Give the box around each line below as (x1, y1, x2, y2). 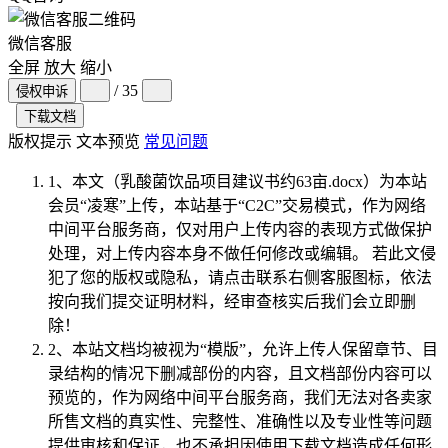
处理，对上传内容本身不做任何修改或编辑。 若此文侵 (48, 244, 436, 262)
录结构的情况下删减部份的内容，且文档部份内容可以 (48, 364, 432, 382)
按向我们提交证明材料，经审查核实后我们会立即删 (48, 292, 416, 310)
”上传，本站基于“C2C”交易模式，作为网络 (119, 196, 426, 214)
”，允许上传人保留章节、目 (239, 340, 438, 358)
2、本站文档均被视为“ (48, 340, 207, 358)
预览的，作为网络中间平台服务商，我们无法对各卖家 (48, 388, 432, 406)
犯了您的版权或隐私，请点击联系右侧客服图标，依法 (48, 268, 432, 286)
